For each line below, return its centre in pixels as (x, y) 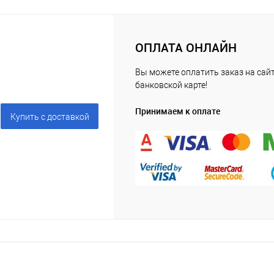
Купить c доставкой (50, 117)
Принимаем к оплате (178, 111)
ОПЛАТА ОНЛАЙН (186, 47)
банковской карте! (171, 85)
